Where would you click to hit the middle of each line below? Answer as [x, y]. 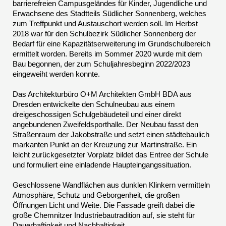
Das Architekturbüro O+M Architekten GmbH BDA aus [102, 94]
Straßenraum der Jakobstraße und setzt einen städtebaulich [111, 135]
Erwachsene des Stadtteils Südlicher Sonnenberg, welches [109, 14]
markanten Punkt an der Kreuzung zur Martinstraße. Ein [105, 145]
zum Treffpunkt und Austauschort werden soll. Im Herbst [105, 24]
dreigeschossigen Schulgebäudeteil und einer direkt [97, 115]
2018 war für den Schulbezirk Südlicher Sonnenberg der [104, 34]
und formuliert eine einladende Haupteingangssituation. [102, 165]
